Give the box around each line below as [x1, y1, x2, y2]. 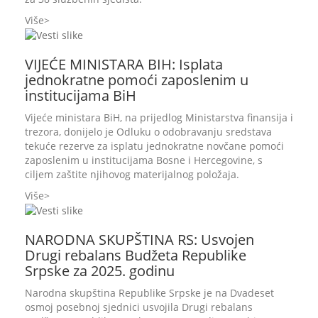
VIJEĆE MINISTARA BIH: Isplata [25, 54, 223, 74]
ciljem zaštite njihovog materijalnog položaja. [25, 167, 239, 181]
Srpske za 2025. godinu [25, 261, 175, 280]
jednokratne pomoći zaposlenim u [25, 70, 248, 89]
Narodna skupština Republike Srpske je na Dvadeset [25, 286, 274, 300]
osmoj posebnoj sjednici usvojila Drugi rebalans [25, 300, 253, 314]
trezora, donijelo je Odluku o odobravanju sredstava [25, 124, 272, 138]
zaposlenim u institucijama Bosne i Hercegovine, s [25, 153, 263, 167]
